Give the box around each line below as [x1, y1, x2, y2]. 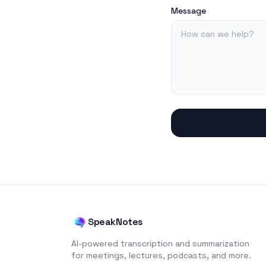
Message [171, 5, 206, 16]
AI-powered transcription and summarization [71, 238, 249, 249]
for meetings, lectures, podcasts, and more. [71, 250, 251, 261]
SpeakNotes [88, 216, 143, 228]
